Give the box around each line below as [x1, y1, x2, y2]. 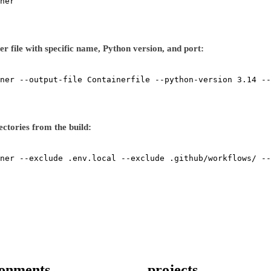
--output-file [19, 75, 82, 85]
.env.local [68, 154, 116, 163]
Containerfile [87, 75, 150, 85]
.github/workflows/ [169, 154, 256, 163]
